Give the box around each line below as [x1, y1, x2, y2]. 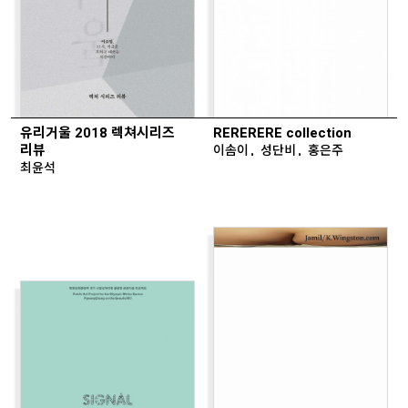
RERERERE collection [213, 122, 352, 143]
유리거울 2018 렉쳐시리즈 [20, 122, 175, 143]
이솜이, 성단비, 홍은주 [213, 139, 344, 159]
